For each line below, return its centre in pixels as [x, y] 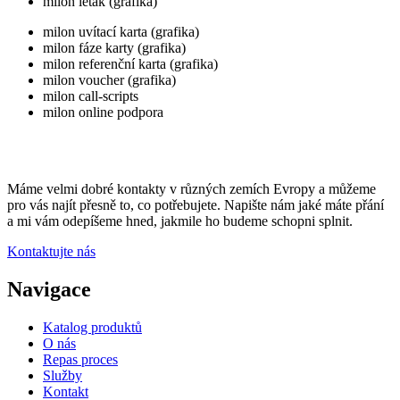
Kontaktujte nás [51, 252]
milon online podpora [103, 112]
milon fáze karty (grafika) [114, 48]
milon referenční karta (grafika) [130, 64]
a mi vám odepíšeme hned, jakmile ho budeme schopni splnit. [180, 221]
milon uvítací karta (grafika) [121, 32]
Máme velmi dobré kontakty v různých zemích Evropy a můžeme [192, 189]
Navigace [49, 289]
